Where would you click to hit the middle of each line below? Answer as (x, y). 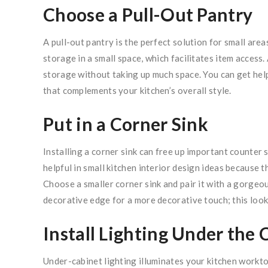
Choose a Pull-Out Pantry (148, 15)
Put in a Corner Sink (126, 124)
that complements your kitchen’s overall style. (137, 91)
